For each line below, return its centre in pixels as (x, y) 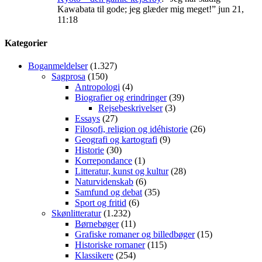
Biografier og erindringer (121, 97)
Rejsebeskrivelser (130, 108)
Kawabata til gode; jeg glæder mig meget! (135, 9)
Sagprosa (68, 76)
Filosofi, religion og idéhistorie (131, 129)
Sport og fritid (101, 203)
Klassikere (94, 255)
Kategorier (26, 43)
